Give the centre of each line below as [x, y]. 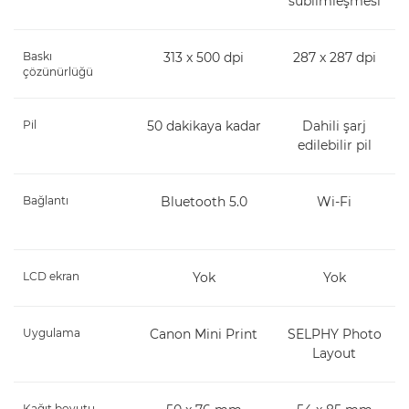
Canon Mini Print [204, 334]
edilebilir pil [334, 145]
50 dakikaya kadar [204, 126]
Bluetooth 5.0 [204, 201]
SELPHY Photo [334, 334]
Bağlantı [46, 200]
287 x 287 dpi [334, 57]
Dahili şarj [335, 126]
